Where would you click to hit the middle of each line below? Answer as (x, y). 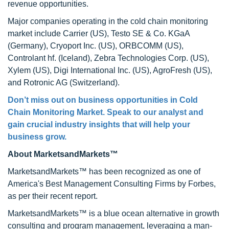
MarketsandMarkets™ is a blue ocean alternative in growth (113, 213)
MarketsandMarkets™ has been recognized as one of (104, 171)
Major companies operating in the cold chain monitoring (108, 21)
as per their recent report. (53, 196)
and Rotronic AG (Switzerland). (64, 83)
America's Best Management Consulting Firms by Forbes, (112, 184)
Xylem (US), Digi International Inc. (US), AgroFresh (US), (110, 70)
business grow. (37, 137)
